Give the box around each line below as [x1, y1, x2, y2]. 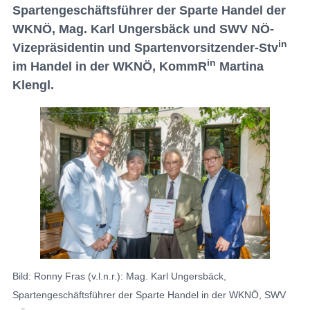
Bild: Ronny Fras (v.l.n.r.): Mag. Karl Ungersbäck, [12, 271, 226, 282]
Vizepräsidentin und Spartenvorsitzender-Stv [12, 41, 278, 55]
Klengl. [12, 78, 54, 92]
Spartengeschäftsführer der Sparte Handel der [12, 3, 286, 17]
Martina [216, 60, 264, 73]
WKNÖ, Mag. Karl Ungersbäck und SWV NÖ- [12, 22, 274, 36]
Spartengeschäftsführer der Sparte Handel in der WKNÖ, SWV [12, 289, 286, 300]
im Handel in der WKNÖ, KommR [12, 60, 207, 73]
